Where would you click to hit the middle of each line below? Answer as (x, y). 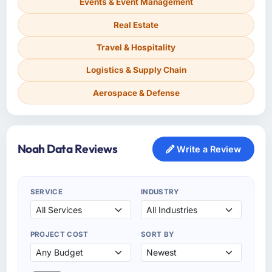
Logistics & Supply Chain (136, 70)
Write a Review (208, 149)
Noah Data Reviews (67, 149)
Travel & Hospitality (136, 47)
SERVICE (46, 192)
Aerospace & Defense (136, 93)
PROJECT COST (59, 234)
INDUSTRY (160, 192)
